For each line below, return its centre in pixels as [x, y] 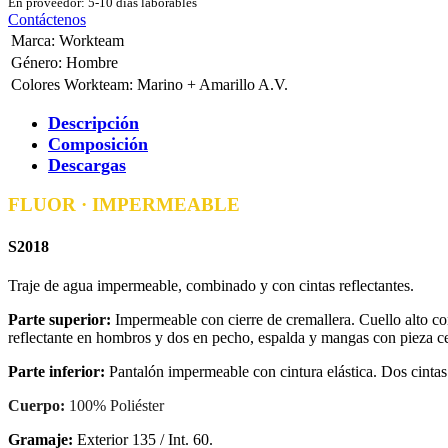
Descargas [87, 164]
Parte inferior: [56, 371]
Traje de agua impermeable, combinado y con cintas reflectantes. [213, 285]
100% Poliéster [116, 405]
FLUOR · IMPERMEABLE [124, 205]
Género [34, 62]
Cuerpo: [38, 405]
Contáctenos [47, 19]
